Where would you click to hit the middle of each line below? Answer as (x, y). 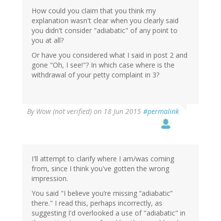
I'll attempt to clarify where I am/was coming (103, 158)
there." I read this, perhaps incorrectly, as (97, 203)
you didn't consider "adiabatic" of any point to (105, 30)
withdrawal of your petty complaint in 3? (95, 74)
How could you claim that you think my (94, 10)
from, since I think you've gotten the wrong (100, 168)
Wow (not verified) (64, 111)
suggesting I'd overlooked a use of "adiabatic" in (109, 213)
